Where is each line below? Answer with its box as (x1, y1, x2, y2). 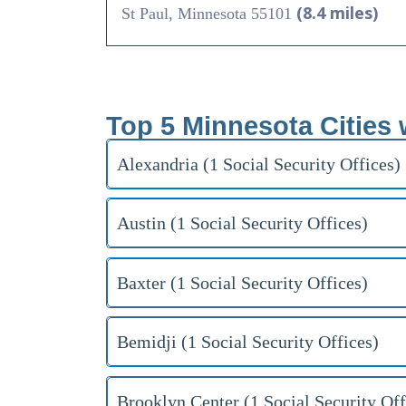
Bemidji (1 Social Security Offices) (117, 332, 379, 353)
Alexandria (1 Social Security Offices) (117, 153, 401, 174)
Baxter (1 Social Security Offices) (117, 272, 368, 293)
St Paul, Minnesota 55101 (121, 4, 296, 23)
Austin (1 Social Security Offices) (117, 213, 368, 234)
